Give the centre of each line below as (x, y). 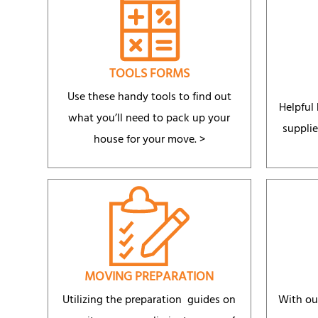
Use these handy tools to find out (149, 98)
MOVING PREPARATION (149, 279)
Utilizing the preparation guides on (149, 301)
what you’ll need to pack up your (149, 119)
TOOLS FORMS (149, 75)
